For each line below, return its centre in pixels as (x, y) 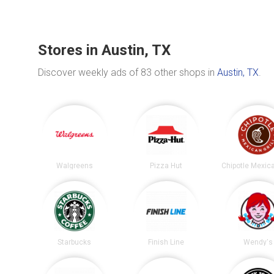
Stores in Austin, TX (104, 50)
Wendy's (258, 242)
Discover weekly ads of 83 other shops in (128, 72)
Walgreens (74, 166)
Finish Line (166, 242)
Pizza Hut (166, 166)
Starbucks (75, 242)
